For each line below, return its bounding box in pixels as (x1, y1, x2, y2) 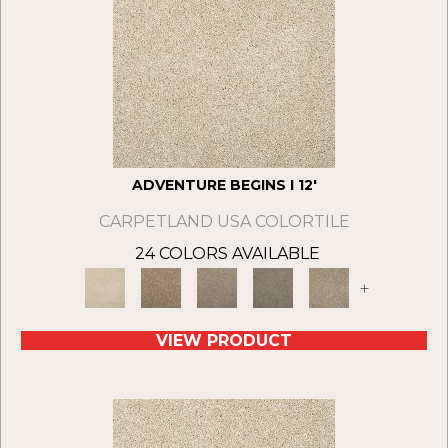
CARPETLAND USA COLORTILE (98, 212, 350, 232)
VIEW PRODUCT (156, 331, 292, 351)
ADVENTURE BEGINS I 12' (131, 176, 317, 195)
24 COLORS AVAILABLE (134, 244, 320, 264)
